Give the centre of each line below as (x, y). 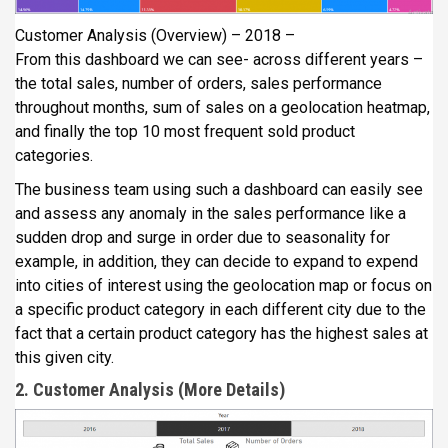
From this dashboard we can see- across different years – (219, 60)
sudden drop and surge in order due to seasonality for (202, 238)
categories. (54, 156)
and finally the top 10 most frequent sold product (185, 132)
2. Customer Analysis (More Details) (150, 390)
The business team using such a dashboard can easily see (219, 190)
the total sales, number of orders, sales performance (198, 84)
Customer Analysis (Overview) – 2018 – (155, 36)
